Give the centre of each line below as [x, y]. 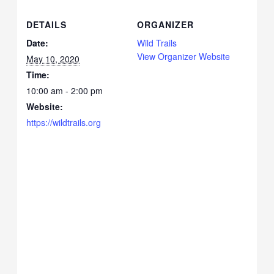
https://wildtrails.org [64, 122]
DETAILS [47, 24]
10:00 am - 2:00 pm [65, 90]
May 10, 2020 [53, 58]
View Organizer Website [183, 56]
